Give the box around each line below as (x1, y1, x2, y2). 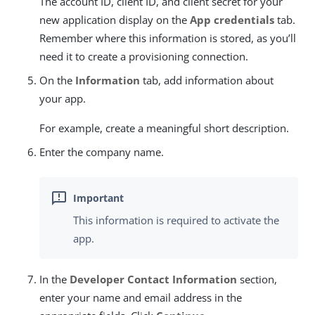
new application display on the (39, 13, 190, 27)
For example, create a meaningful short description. (39, 121, 289, 136)
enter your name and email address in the (39, 290, 242, 304)
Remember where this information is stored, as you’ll (39, 31, 296, 46)
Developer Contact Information (70, 271, 237, 286)
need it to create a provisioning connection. (39, 49, 248, 64)
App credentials (190, 13, 274, 27)
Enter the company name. (39, 145, 164, 160)
